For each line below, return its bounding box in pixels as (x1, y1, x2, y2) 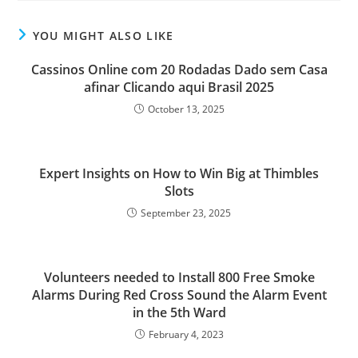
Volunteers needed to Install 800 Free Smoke (43, 268, 315, 286)
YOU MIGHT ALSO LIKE (32, 27, 174, 43)
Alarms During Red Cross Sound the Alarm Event (31, 285, 327, 304)
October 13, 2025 (147, 101, 225, 116)
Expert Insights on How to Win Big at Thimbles (39, 164, 319, 182)
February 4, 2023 (148, 327, 224, 341)
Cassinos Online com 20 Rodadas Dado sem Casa (30, 60, 328, 78)
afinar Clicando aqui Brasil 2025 (84, 78, 274, 96)
